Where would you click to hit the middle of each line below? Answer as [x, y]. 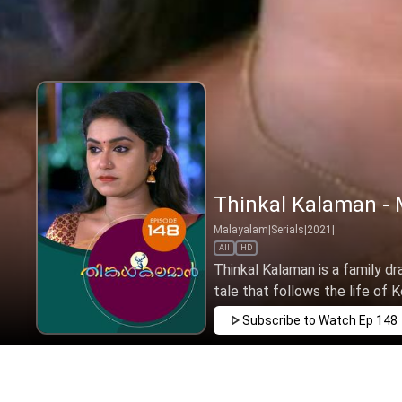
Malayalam [241, 230]
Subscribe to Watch [299, 320]
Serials [288, 230]
